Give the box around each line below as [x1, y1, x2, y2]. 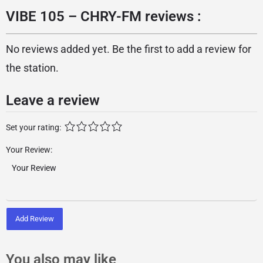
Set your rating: [6, 123, 61, 132]
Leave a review [6, 92, 100, 109]
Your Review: [6, 145, 52, 154]
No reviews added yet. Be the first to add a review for [6, 43, 251, 55]
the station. [6, 62, 59, 74]
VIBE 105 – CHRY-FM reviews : [6, 8, 201, 25]
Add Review [15, 214, 54, 223]
